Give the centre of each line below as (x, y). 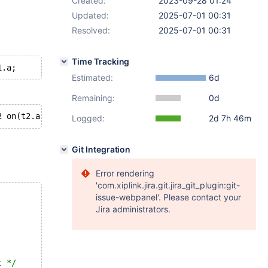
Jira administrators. (133, 209)
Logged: (88, 118)
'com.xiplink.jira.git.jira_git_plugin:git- (168, 185)
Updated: (90, 15)
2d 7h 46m (230, 118)
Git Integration (101, 149)
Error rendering (125, 173)
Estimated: (92, 77)
